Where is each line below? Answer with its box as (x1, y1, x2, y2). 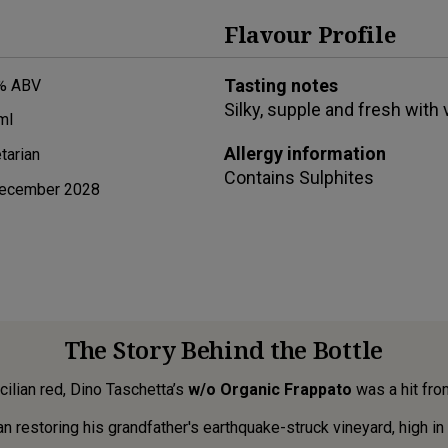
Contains (224, 166, 299, 188)
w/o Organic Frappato (188, 379, 352, 399)
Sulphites (299, 166, 374, 188)
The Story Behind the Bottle (65, 332, 383, 366)
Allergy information (224, 142, 386, 164)
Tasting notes (224, 74, 338, 96)
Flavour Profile (224, 18, 396, 49)
